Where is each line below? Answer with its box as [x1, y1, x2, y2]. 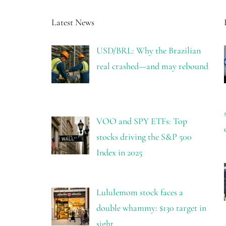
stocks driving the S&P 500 [96, 131, 192, 143]
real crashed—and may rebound [96, 60, 208, 72]
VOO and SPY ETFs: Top [96, 116, 187, 127]
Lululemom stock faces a [96, 187, 183, 198]
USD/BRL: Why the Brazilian [96, 44, 201, 56]
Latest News [51, 16, 94, 28]
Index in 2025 [96, 147, 142, 158]
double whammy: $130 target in [96, 202, 206, 214]
